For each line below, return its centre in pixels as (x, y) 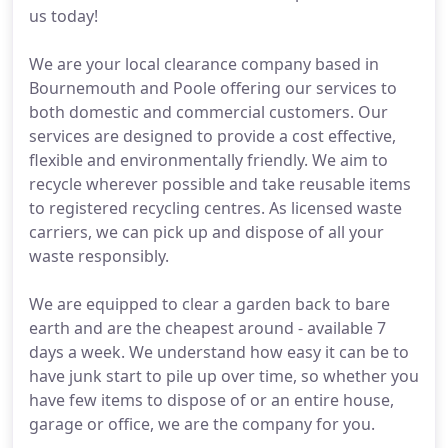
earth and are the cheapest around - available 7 (207, 328)
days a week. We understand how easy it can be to (219, 352)
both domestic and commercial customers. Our (208, 112)
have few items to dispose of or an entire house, (211, 400)
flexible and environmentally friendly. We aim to (208, 160)
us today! (63, 16)
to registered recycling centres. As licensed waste (215, 208)
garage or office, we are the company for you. (202, 424)
